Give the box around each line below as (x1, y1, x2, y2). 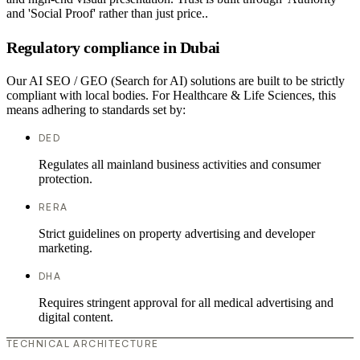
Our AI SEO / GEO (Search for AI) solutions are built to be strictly (6, 74, 345, 88)
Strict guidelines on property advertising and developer (39, 227, 315, 241)
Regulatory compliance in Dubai (6, 38, 220, 56)
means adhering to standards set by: (6, 103, 186, 117)
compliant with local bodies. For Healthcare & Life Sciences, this (6, 88, 336, 103)
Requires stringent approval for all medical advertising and (39, 296, 333, 310)
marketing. (39, 241, 92, 256)
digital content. (39, 310, 113, 325)
